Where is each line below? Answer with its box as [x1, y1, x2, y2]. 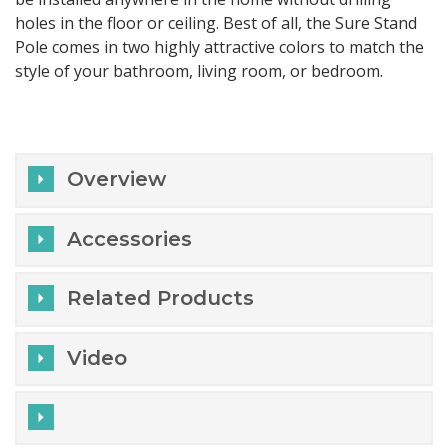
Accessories [67, 226, 193, 251]
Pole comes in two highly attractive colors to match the [15, 36, 425, 59]
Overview [67, 167, 167, 192]
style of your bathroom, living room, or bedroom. [15, 60, 384, 83]
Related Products [67, 286, 255, 311]
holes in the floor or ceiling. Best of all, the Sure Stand [15, 12, 418, 35]
